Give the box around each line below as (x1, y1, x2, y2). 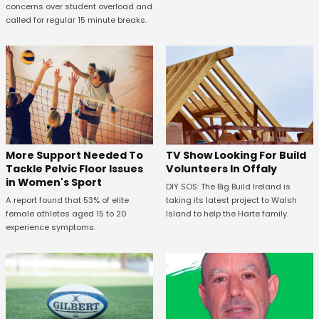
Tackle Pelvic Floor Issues (6, 161, 143, 176)
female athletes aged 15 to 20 (6, 207, 127, 219)
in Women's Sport (6, 174, 102, 189)
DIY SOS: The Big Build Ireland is (165, 180, 291, 192)
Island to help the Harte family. (165, 207, 288, 219)
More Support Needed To (6, 147, 143, 162)
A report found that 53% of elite (6, 194, 129, 206)
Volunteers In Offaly (165, 161, 277, 176)
